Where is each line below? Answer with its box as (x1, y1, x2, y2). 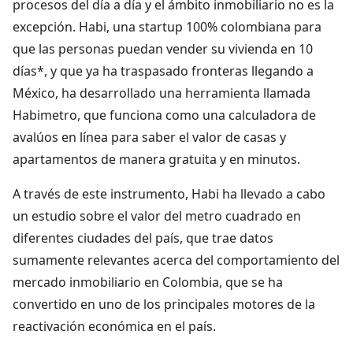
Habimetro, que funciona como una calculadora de (13, 106, 316, 124)
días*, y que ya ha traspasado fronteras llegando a (13, 61, 314, 80)
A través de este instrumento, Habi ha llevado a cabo (13, 184, 325, 203)
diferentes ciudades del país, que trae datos (13, 229, 273, 247)
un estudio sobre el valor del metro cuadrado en (13, 206, 301, 225)
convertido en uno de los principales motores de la (13, 295, 315, 313)
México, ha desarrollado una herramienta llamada (13, 84, 310, 102)
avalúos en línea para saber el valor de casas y (13, 128, 286, 146)
